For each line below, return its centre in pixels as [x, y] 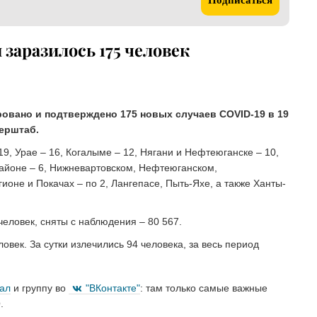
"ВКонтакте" [113, 288]
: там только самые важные [204, 288]
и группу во [40, 288]
